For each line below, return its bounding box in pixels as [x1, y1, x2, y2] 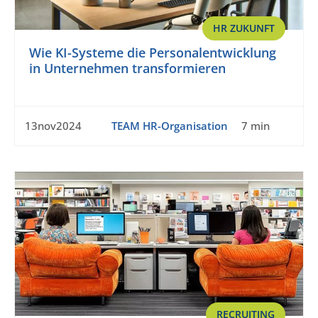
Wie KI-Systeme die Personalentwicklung [29, 44, 276, 62]
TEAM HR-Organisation [111, 119, 228, 133]
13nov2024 [25, 119, 82, 133]
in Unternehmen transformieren [29, 60, 226, 77]
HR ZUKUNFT [213, 21, 275, 35]
